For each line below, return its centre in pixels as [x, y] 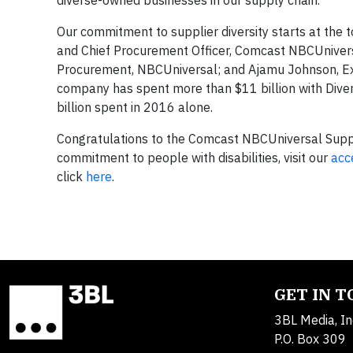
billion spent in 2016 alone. [135, 107]
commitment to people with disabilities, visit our [194, 158]
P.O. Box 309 [310, 339]
